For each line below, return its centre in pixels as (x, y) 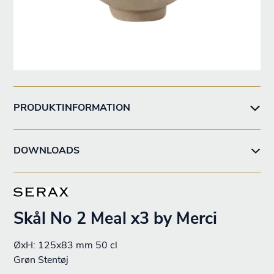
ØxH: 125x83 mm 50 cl (65, 245)
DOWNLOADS (46, 150)
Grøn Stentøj (41, 260)
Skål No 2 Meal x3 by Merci (115, 219)
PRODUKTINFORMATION (72, 108)
